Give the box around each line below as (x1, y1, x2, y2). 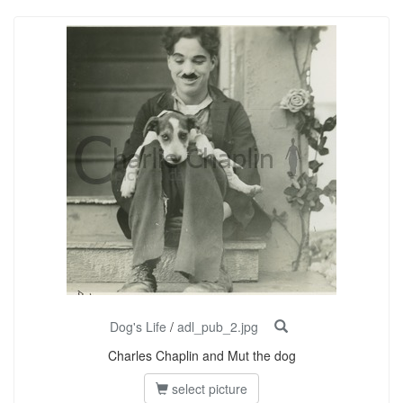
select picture (168, 380, 247, 398)
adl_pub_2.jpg (177, 318, 258, 336)
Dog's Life (110, 318, 166, 336)
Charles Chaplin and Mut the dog (107, 346, 296, 364)
